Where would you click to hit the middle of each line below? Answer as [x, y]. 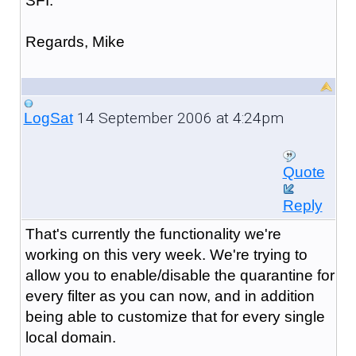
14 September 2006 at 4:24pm [178, 118]
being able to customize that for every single [175, 316]
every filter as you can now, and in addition [170, 296]
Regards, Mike [75, 41]
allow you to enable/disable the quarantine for [180, 275]
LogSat [48, 118]
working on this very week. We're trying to [166, 254]
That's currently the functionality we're [153, 234]
